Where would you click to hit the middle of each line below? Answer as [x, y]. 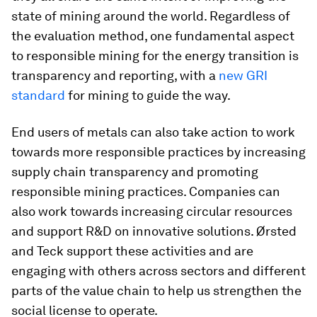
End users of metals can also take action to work [153, 132]
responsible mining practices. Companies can [146, 191]
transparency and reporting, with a [115, 75]
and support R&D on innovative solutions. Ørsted [154, 231]
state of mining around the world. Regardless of [151, 16]
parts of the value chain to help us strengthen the [156, 290]
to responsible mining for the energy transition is [155, 56]
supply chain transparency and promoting [135, 172]
